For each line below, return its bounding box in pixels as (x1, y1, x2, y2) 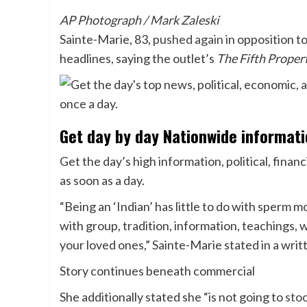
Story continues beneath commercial (60, 262, 255, 278)
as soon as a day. (60, 172, 145, 188)
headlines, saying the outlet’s (60, 50, 217, 66)
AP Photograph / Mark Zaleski (60, 12, 219, 27)
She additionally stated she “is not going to (60, 288, 285, 304)
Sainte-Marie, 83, (60, 31, 153, 47)
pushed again (153, 31, 223, 47)
